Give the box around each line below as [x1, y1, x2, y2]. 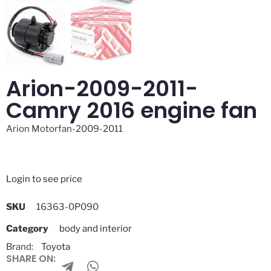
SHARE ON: [6, 252, 56, 266]
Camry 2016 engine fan [6, 95, 257, 126]
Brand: [6, 241, 35, 252]
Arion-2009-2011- [6, 73, 198, 104]
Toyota [41, 241, 70, 252]
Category [6, 223, 48, 234]
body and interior [59, 223, 132, 234]
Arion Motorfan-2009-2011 [6, 123, 123, 134]
